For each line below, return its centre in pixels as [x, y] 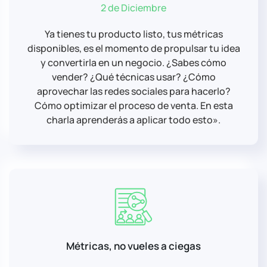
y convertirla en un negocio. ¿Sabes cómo [133, 62]
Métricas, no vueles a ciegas [133, 246]
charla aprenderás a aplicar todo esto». [133, 119]
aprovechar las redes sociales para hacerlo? [133, 91]
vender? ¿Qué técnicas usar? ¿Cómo [133, 77]
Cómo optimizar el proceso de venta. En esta [133, 105]
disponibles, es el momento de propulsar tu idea [133, 48]
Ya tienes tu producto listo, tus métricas [133, 34]
